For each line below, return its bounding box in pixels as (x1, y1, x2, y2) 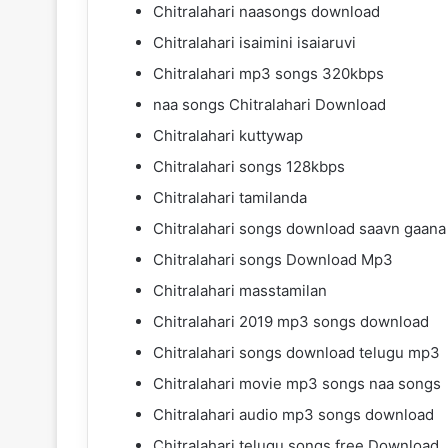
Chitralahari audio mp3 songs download (153, 404, 434, 424)
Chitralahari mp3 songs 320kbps (153, 63, 384, 83)
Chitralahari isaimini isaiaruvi (153, 32, 356, 52)
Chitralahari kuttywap (153, 125, 303, 145)
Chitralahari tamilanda (153, 187, 307, 207)
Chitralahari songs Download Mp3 (153, 249, 393, 269)
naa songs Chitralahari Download (153, 94, 386, 114)
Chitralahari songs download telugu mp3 (153, 342, 440, 362)
